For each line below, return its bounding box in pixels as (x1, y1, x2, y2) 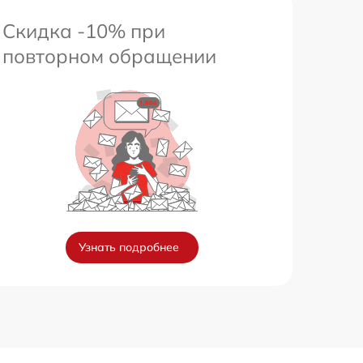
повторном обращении (2, 44, 216, 69)
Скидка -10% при (2, 19, 165, 44)
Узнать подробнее (79, 240, 179, 255)
